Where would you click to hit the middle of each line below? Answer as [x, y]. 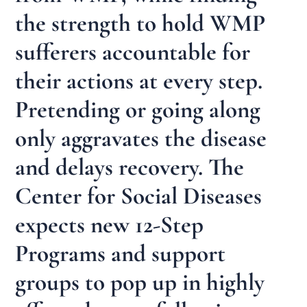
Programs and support [121, 253]
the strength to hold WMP [140, 23]
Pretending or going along [138, 109]
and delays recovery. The [130, 167]
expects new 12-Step [110, 224]
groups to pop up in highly [140, 282]
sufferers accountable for [133, 52]
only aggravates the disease [141, 138]
